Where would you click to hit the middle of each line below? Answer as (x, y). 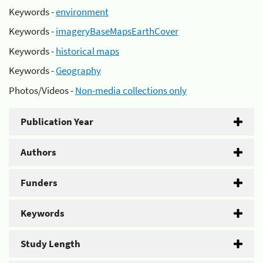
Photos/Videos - (42, 90)
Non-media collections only (131, 90)
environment (82, 11)
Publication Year (57, 121)
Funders (39, 182)
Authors (38, 152)
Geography (78, 70)
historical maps (87, 51)
